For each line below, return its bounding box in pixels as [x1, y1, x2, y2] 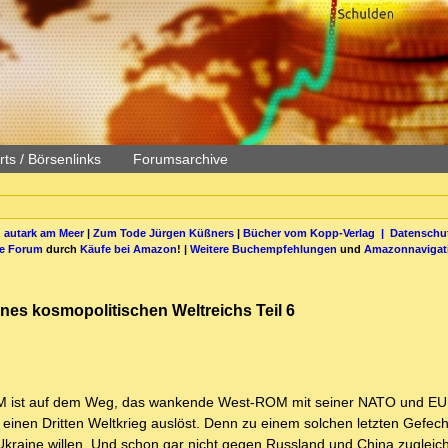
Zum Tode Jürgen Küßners [92, 226, 234, 239]
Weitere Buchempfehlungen [190, 242, 337, 255]
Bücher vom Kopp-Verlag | [242, 226, 390, 239]
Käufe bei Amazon [80, 242, 177, 255]
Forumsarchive [133, 151, 228, 167]
